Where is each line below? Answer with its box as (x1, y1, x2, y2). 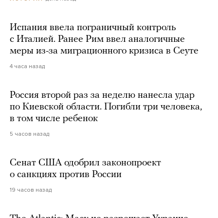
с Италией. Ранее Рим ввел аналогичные (10, 35, 185, 45)
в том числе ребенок (10, 114, 98, 124)
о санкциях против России (10, 170, 122, 180)
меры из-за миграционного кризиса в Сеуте (10, 46, 199, 56)
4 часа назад (10, 63, 45, 70)
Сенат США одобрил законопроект (10, 158, 161, 168)
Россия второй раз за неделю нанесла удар (10, 91, 195, 101)
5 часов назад (10, 130, 49, 138)
